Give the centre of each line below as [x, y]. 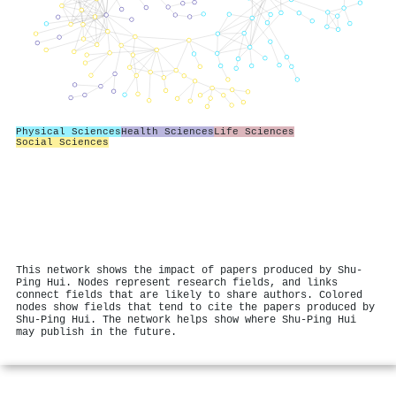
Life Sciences [254, 131]
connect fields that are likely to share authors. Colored [189, 295]
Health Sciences [168, 131]
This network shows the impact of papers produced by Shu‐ [189, 270]
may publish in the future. [96, 332]
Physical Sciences [69, 131]
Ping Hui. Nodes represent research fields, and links [177, 283]
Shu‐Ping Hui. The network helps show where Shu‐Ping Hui [186, 320]
